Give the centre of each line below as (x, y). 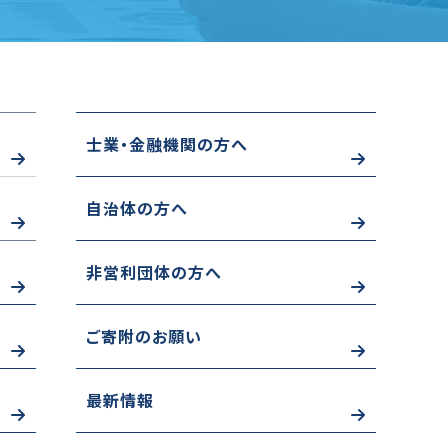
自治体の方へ (137, 208)
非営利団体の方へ (154, 272)
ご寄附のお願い (144, 336)
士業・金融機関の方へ (167, 144)
